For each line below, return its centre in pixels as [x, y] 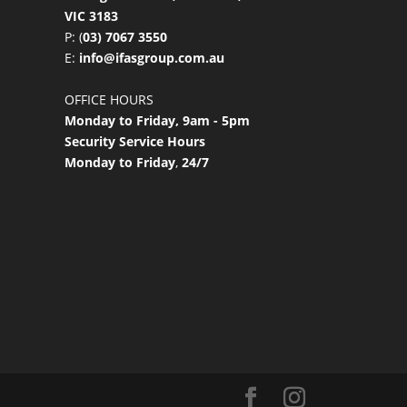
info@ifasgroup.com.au [151, 57]
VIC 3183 [91, 15]
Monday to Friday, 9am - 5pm [157, 120]
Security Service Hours [134, 141]
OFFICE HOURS [109, 99]
